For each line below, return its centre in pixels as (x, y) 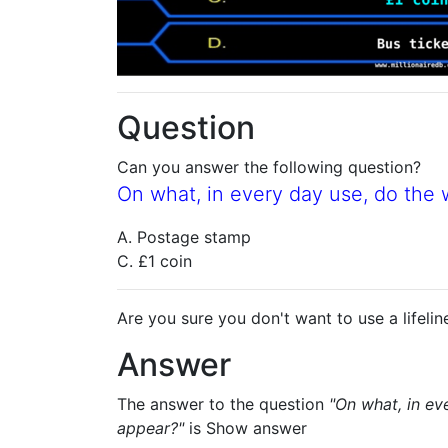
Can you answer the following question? (269, 167)
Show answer (256, 428)
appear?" (150, 428)
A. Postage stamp (184, 237)
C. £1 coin (154, 261)
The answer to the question (223, 404)
